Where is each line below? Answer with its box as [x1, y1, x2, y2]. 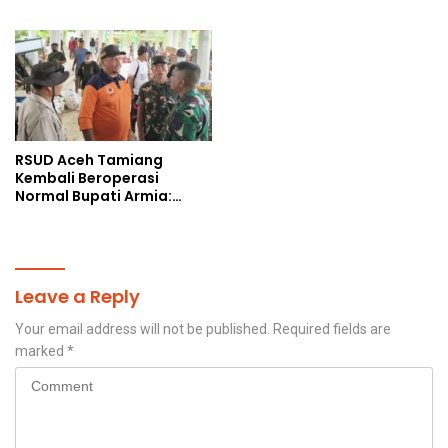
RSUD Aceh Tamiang [15, 149, 163, 170]
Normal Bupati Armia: [15, 185, 172, 206]
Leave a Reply [15, 283, 140, 309]
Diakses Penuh [15, 221, 121, 242]
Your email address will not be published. [15, 320, 270, 337]
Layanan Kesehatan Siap [15, 203, 197, 224]
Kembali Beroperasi [15, 167, 159, 188]
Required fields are [273, 320, 391, 337]
